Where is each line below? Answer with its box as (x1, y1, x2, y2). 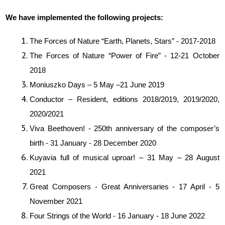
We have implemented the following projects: (6, 13, 164, 22)
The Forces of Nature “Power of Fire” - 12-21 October (30, 51, 219, 60)
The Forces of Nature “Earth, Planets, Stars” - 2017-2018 (30, 37, 216, 45)
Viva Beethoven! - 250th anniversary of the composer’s (30, 124, 219, 133)
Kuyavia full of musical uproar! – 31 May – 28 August (30, 153, 219, 162)
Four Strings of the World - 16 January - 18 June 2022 (30, 211, 205, 220)
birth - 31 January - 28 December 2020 (30, 139, 157, 147)
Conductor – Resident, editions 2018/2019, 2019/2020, (30, 95, 219, 103)
